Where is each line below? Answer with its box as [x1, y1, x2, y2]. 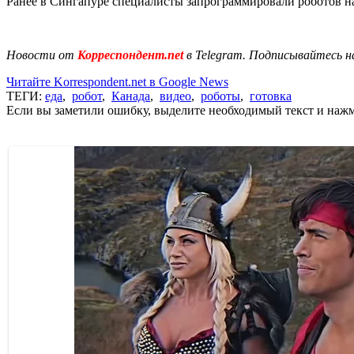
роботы [201, 88, 240, 103]
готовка [250, 88, 292, 103]
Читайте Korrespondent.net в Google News [6, 74, 228, 88]
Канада [111, 88, 150, 103]
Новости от [6, 47, 74, 62]
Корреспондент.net [74, 47, 186, 62]
